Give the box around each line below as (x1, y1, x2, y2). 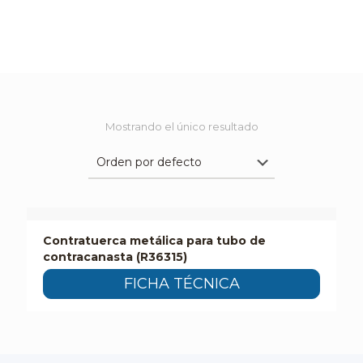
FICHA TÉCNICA (123, 275, 240, 293)
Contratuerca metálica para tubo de (43, 233, 266, 248)
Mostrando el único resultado (105, 120, 258, 133)
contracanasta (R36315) (43, 250, 187, 264)
